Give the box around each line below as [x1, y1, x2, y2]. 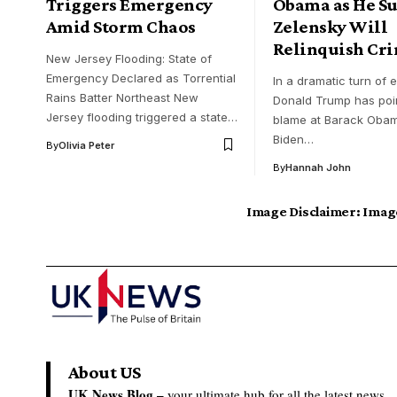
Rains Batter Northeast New [46, 90, 198, 105]
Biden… [273, 131, 314, 146]
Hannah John [285, 160, 351, 174]
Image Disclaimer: [245, 203, 361, 219]
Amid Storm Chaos [46, 15, 196, 37]
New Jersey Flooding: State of [46, 51, 212, 66]
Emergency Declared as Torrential [46, 70, 236, 85]
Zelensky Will [273, 15, 388, 37]
